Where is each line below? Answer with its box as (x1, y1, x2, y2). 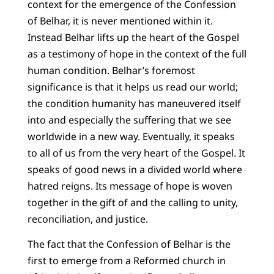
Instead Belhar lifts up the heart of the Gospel (27, 30, 239, 44)
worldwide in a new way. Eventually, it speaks (27, 129, 235, 143)
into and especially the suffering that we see (27, 113, 231, 127)
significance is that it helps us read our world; (27, 80, 238, 94)
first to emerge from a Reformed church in (27, 254, 226, 268)
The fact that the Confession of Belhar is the (27, 237, 231, 251)
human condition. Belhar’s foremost (27, 63, 195, 77)
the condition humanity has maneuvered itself (27, 96, 241, 110)
